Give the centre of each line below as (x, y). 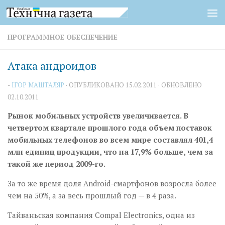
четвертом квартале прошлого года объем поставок (110, 128)
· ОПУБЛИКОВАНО (96, 85)
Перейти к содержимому (66, 15)
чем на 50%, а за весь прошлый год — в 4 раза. (92, 195)
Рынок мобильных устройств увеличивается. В (98, 116)
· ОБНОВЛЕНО (179, 85)
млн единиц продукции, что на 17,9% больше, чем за (110, 152)
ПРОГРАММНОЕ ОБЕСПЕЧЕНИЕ (63, 37)
